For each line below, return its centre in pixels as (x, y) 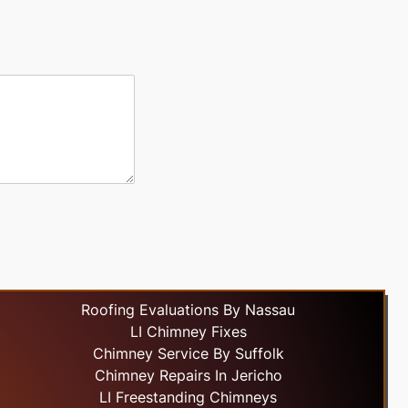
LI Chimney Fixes (188, 332)
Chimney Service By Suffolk (188, 354)
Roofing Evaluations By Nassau (189, 310)
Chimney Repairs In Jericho (188, 376)
